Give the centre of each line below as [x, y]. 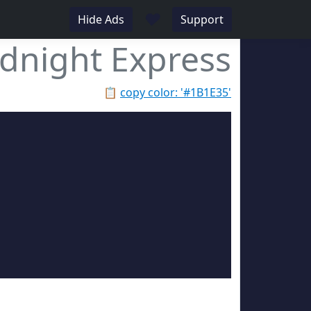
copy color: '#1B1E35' [176, 92]
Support [202, 19]
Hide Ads [101, 19]
